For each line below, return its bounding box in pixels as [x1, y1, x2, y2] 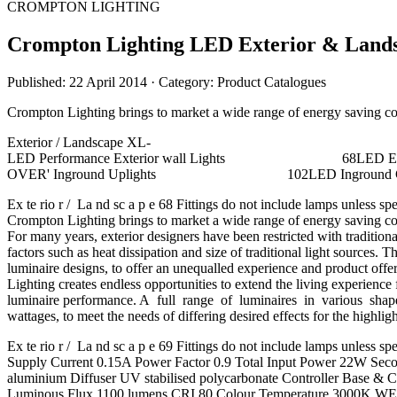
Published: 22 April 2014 [7, 74, 151, 90]
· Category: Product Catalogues [151, 74, 326, 90]
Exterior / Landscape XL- [7, 134, 151, 150]
